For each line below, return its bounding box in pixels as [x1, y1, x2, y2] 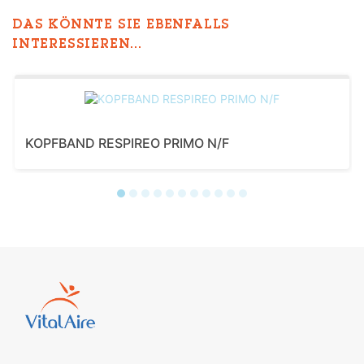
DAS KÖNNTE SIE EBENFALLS [12, 19, 231, 32]
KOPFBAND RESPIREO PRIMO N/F [25, 134, 229, 151]
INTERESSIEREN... [12, 38, 142, 52]
